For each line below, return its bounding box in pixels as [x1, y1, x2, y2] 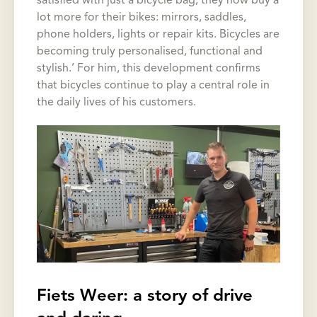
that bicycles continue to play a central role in [37, 80, 270, 92]
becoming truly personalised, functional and [37, 46, 263, 58]
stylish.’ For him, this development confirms [37, 63, 260, 75]
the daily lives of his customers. [37, 97, 196, 109]
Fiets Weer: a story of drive [37, 288, 253, 306]
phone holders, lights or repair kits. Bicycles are [37, 29, 279, 41]
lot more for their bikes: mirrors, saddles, [37, 12, 246, 24]
